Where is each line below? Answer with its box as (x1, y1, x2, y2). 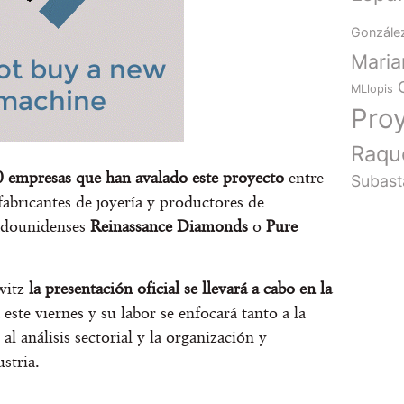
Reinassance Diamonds (90, 216, 248, 236)
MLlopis (351, 82, 394, 96)
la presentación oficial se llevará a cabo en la (29, 278, 332, 298)
